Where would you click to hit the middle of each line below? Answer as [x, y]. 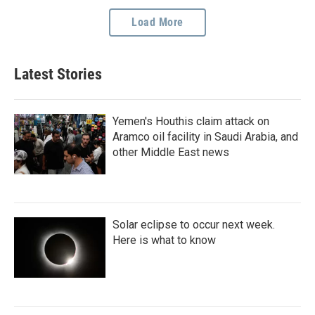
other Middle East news [171, 153]
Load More [157, 22]
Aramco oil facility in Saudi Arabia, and [205, 137]
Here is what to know [164, 240]
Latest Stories [58, 75]
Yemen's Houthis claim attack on [191, 122]
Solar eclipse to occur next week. [194, 225]
